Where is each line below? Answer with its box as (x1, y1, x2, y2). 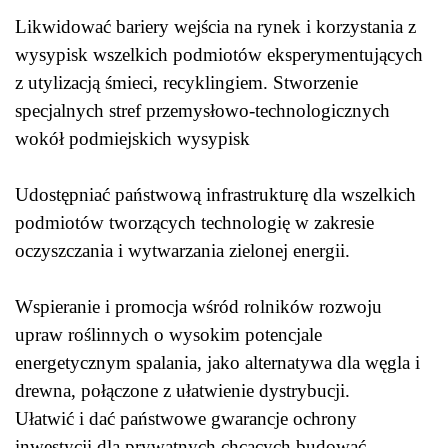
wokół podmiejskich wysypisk (15, 128, 255, 149)
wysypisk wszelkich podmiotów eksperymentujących (15, 44, 423, 65)
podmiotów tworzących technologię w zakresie (15, 212, 374, 233)
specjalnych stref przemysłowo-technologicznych (15, 100, 390, 121)
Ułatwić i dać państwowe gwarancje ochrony (15, 408, 357, 429)
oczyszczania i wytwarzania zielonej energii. (15, 240, 355, 261)
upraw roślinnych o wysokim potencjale (15, 324, 322, 345)
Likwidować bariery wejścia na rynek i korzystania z (15, 16, 416, 37)
